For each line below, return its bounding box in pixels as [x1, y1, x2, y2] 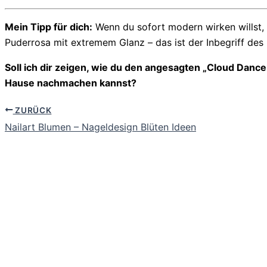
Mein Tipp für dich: [5, 20, 92, 33]
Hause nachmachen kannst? [5, 76, 136, 89]
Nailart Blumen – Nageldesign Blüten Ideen [5, 121, 196, 133]
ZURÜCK [13, 105, 52, 115]
